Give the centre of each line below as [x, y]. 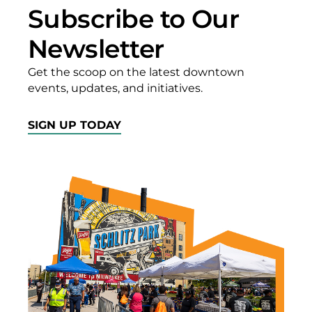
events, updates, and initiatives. [117, 88]
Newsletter [96, 48]
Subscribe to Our [134, 18]
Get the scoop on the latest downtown [136, 72]
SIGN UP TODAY [75, 125]
